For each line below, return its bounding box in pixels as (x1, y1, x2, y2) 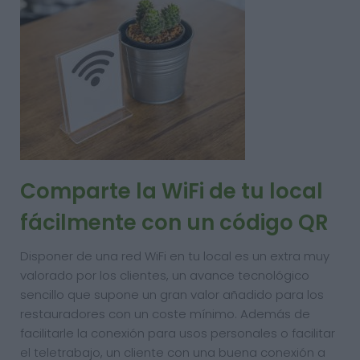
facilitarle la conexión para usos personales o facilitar (20, 325, 335, 342)
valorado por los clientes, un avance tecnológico (20, 267, 309, 284)
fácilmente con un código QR (20, 208, 329, 237)
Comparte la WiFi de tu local (20, 177, 323, 206)
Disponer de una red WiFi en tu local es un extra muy (20, 247, 329, 264)
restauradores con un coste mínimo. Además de (20, 305, 310, 322)
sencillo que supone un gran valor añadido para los (20, 286, 324, 303)
